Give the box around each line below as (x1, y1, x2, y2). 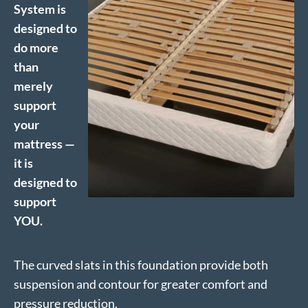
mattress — (14, 136, 75, 152)
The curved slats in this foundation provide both (14, 257, 268, 273)
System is (14, 1, 66, 17)
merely (14, 78, 53, 94)
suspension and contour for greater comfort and (14, 276, 267, 292)
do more (14, 40, 58, 56)
